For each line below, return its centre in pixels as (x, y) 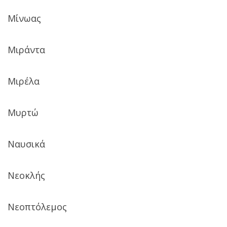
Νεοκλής (26, 175)
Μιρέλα (24, 81)
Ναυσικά (26, 144)
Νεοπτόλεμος (37, 206)
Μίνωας (24, 18)
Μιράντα (26, 49)
